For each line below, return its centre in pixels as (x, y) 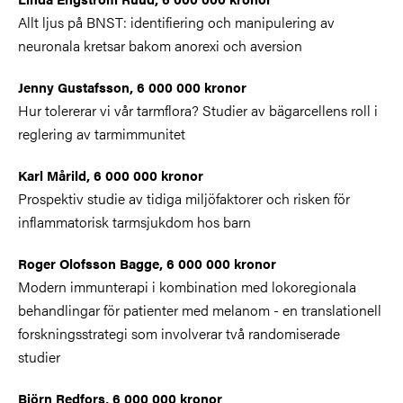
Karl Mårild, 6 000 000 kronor (111, 175)
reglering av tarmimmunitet (102, 133)
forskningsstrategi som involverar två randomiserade (179, 333)
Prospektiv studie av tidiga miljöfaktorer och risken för (184, 198)
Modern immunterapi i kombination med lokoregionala (187, 286)
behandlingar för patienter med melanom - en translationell (200, 309)
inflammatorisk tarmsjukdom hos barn (134, 221)
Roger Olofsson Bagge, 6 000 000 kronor (147, 263)
